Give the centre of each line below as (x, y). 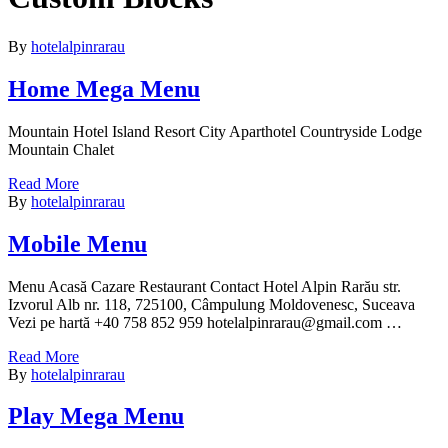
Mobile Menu (77, 243)
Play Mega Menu (96, 416)
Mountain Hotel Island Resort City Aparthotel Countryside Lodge (215, 131)
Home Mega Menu (104, 88)
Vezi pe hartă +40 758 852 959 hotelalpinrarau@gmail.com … (205, 322)
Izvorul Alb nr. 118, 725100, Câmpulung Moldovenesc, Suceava (211, 304)
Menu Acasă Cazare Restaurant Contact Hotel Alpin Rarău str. (204, 286)
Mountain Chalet (61, 149)
